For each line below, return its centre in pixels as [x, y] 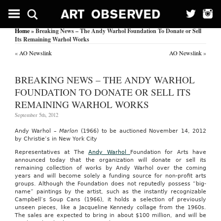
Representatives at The [52, 152]
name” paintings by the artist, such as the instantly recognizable [110, 192]
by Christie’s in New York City [56, 139]
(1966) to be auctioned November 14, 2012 [142, 131]
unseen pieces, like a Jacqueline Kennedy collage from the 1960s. [110, 208]
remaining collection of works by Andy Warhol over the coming [110, 168]
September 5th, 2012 [36, 115]
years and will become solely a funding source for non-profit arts [110, 176]
